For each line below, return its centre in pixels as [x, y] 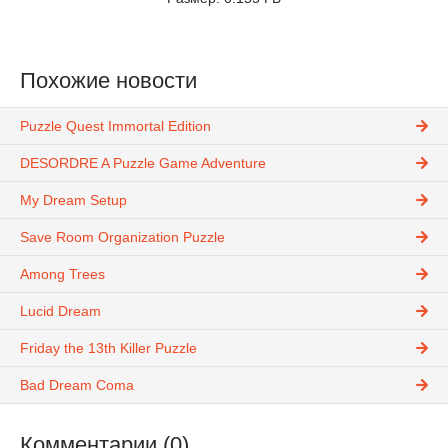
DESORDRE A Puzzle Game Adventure [143, 163]
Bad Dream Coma [77, 385]
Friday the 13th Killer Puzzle [108, 348]
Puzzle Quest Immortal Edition [115, 126]
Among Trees [62, 274]
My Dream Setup [73, 200]
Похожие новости [108, 81]
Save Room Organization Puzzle [122, 237]
